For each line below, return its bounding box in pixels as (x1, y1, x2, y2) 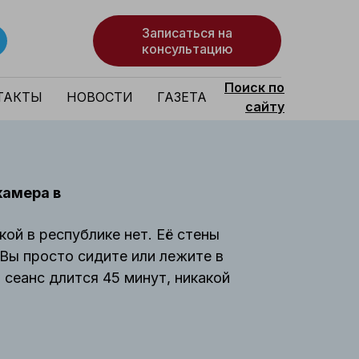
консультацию (141, 40, 233, 57)
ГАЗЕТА (157, 89, 207, 105)
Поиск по (224, 79, 284, 95)
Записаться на (142, 24, 232, 41)
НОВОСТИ (67, 89, 133, 105)
